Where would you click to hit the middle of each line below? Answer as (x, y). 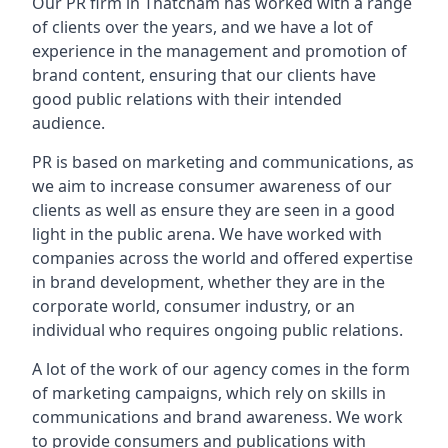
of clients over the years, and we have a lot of (202, 27)
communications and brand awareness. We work (217, 417)
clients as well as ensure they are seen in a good (213, 210)
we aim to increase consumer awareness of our (212, 186)
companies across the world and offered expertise (222, 258)
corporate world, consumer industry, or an (193, 306)
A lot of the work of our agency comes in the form (221, 369)
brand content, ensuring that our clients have (204, 75)
